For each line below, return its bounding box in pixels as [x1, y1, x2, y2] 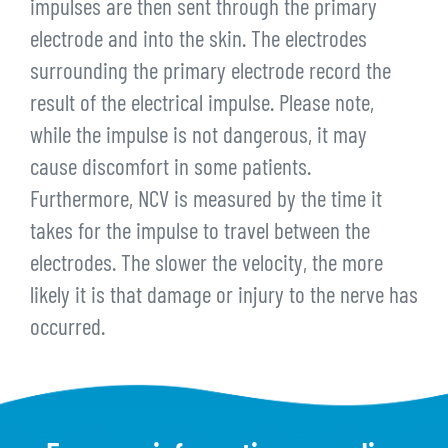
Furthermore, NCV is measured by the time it [30, 190, 382, 214]
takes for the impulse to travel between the [30, 222, 370, 246]
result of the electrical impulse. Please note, [30, 94, 374, 118]
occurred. [30, 318, 105, 342]
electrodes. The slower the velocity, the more [30, 254, 383, 278]
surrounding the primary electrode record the [30, 62, 391, 86]
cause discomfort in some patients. [30, 158, 311, 182]
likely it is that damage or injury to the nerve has [30, 286, 418, 310]
